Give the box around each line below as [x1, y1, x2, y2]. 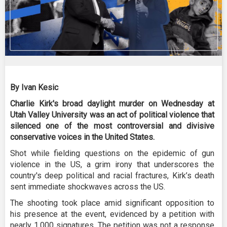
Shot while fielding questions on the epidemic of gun [10, 148, 214, 158]
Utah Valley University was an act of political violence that [10, 109, 214, 120]
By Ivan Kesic [10, 82, 58, 92]
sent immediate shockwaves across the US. [10, 181, 165, 192]
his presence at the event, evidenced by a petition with [10, 209, 214, 219]
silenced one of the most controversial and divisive [10, 121, 214, 131]
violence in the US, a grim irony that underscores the [10, 159, 214, 169]
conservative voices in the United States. [10, 132, 155, 142]
